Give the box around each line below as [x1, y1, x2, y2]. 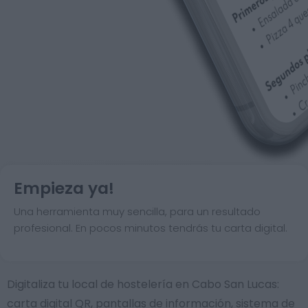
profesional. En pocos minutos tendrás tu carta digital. [14, 221, 287, 235]
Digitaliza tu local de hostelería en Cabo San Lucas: [7, 276, 279, 292]
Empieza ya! [14, 177, 114, 199]
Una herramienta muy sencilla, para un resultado [14, 204, 261, 219]
